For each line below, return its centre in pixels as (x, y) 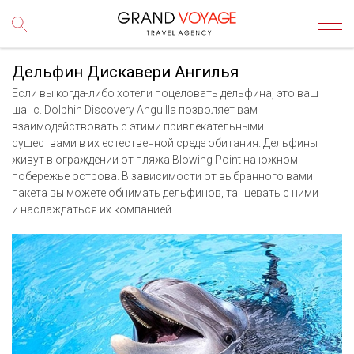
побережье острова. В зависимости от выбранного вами (162, 176)
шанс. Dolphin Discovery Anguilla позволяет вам (135, 110)
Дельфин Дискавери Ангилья (125, 72)
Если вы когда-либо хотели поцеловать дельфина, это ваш (165, 93)
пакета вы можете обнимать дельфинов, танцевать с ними (165, 193)
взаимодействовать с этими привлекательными (138, 126)
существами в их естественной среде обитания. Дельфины (165, 143)
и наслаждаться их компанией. (94, 209)
